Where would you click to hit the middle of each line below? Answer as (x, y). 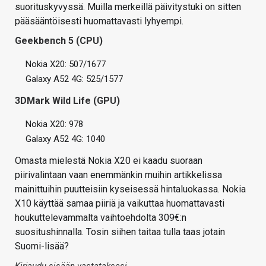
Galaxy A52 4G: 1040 (65, 139)
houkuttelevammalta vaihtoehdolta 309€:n (101, 218)
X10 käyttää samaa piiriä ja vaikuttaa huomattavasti (120, 204)
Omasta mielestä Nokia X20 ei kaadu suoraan (109, 161)
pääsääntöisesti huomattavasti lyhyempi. (99, 21)
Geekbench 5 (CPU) (59, 41)
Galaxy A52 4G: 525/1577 (74, 79)
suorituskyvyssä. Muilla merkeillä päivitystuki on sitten (128, 7)
